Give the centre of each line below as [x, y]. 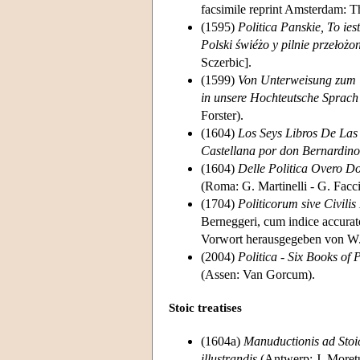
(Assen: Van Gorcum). [258, 274]
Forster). [222, 115]
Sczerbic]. [226, 62]
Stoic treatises [205, 308]
